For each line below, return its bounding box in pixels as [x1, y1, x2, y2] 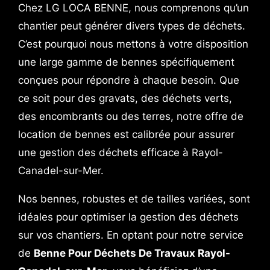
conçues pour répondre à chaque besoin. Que [17, 74, 239, 86]
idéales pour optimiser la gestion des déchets [17, 210, 239, 223]
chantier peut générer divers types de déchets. [17, 20, 245, 32]
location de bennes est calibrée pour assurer [17, 128, 234, 140]
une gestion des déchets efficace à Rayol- [17, 146, 223, 159]
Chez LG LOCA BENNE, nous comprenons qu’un [17, 2, 249, 14]
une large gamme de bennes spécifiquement [17, 56, 234, 68]
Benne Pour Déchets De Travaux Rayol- [33, 246, 230, 259]
